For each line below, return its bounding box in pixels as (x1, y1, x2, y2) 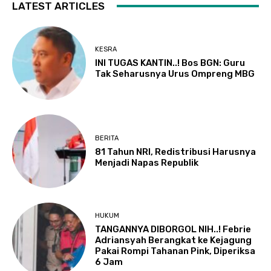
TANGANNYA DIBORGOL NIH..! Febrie (95, 224, 252, 235)
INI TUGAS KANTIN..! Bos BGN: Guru (95, 57, 246, 69)
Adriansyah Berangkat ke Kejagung (95, 235, 252, 246)
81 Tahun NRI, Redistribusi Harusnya (95, 146, 256, 157)
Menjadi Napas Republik (95, 157, 199, 168)
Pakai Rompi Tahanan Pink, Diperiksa (95, 246, 256, 257)
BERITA (95, 134, 119, 142)
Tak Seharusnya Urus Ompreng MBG (95, 68, 255, 80)
